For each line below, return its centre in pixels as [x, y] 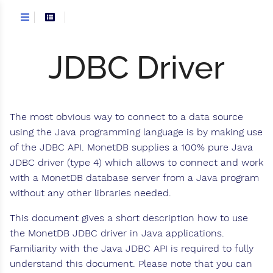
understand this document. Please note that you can [131, 264]
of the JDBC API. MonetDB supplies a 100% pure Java [131, 147]
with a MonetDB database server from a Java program [134, 178]
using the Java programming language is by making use [136, 132]
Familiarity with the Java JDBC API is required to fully [132, 249]
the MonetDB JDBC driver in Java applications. [117, 233]
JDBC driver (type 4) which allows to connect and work [136, 163]
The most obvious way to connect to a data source [126, 117]
